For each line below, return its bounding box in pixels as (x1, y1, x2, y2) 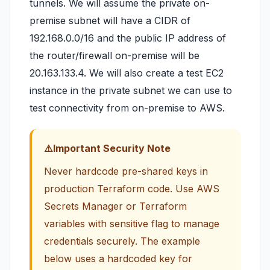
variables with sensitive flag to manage (44, 218, 219, 230)
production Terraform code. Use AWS (44, 183, 219, 195)
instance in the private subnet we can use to (30, 84, 232, 96)
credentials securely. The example (44, 235, 200, 247)
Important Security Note (53, 142, 171, 154)
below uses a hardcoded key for (44, 253, 192, 265)
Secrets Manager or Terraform (44, 200, 187, 212)
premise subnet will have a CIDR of (30, 14, 190, 27)
